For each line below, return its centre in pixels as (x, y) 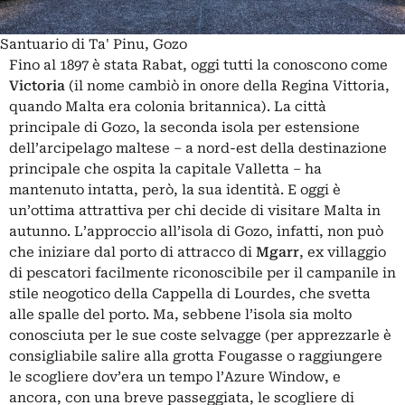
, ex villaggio (343, 252)
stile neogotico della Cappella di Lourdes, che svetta (190, 293)
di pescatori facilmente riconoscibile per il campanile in (202, 273)
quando (37, 106)
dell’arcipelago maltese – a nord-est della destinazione (198, 148)
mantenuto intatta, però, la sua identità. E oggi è (175, 189)
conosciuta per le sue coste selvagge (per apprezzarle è (200, 335)
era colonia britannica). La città (216, 106)
